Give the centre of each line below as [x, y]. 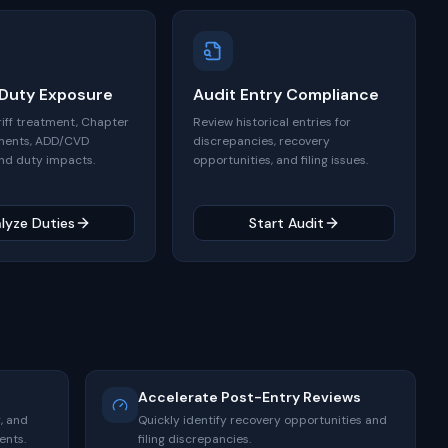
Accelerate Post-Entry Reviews [250, 397]
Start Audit [286, 223]
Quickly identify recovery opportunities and [263, 420]
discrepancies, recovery [261, 141]
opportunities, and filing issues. [280, 160]
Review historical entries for [272, 122]
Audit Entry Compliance [286, 94]
